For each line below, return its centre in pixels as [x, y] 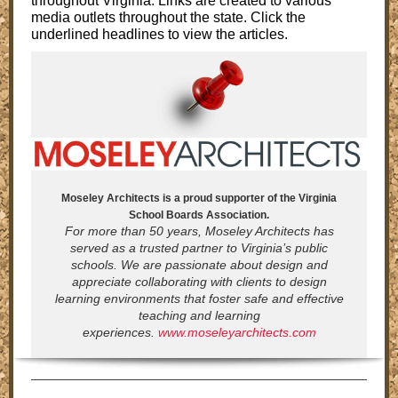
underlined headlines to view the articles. [159, 34]
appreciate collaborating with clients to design [199, 282]
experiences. [118, 332]
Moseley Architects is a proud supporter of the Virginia [199, 198]
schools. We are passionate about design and [199, 265]
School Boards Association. [199, 215]
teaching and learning [199, 315]
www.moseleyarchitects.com [237, 332]
